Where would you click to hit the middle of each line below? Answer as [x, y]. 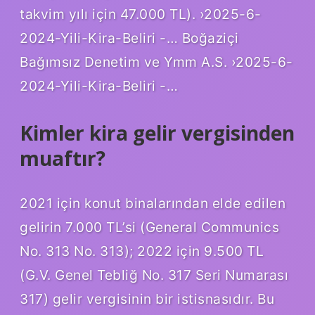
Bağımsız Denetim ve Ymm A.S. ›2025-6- [156, 62]
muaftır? [63, 159]
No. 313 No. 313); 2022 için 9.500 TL [142, 251]
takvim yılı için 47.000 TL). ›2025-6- [141, 14]
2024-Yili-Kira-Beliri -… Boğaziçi [129, 38]
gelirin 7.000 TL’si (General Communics [149, 227]
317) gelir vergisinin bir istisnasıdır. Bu [147, 298]
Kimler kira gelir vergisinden [157, 133]
